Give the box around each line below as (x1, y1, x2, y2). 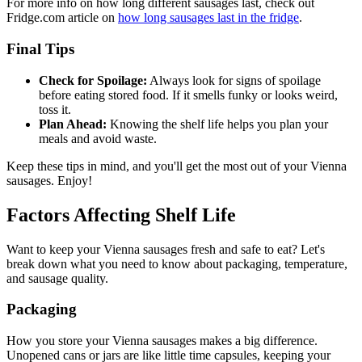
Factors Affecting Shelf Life (6, 204, 236, 225)
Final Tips (6, 40, 74, 57)
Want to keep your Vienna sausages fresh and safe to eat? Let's (6, 242, 325, 256)
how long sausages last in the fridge (118, 11, 299, 25)
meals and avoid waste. (39, 131, 157, 145)
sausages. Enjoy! (6, 173, 92, 187)
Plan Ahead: (39, 116, 107, 131)
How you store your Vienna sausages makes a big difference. (6, 333, 318, 347)
